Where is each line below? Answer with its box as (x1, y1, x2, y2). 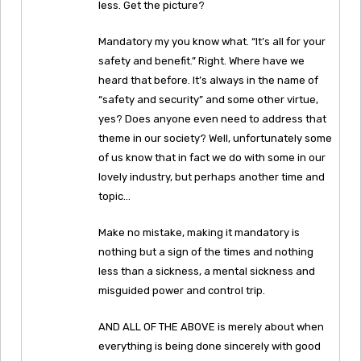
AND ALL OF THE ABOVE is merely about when (98, 320, 324, 333)
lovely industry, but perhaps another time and (98, 170, 325, 183)
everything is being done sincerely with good (98, 339, 321, 352)
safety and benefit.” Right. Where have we (98, 54, 305, 67)
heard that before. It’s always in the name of (98, 73, 318, 86)
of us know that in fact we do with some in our (98, 151, 326, 164)
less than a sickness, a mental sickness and (98, 264, 315, 277)
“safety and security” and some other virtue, (98, 93, 318, 106)
